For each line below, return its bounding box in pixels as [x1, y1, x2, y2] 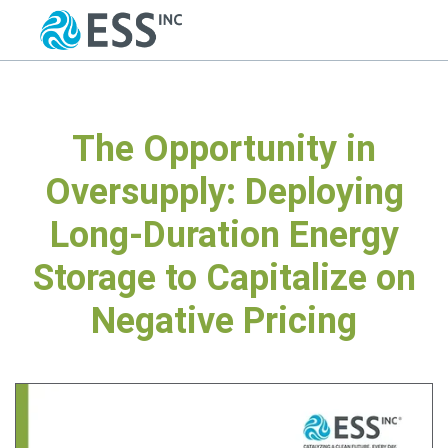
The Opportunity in [72, 128, 376, 170]
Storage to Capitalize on [32, 257, 416, 299]
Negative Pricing [91, 300, 357, 342]
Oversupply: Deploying [44, 171, 404, 213]
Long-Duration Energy [49, 214, 399, 256]
